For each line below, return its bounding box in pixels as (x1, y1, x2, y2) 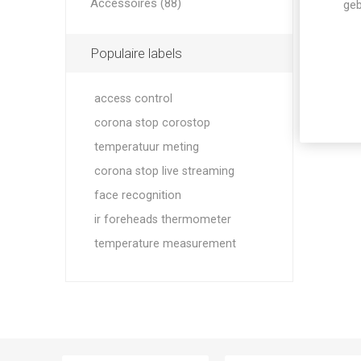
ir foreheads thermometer (93, 213, 231, 226)
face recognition (93, 189, 181, 202)
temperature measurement (93, 237, 236, 251)
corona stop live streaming (93, 164, 234, 178)
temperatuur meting (93, 140, 199, 154)
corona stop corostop (93, 116, 210, 130)
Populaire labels (89, 45, 182, 61)
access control (93, 92, 172, 106)
